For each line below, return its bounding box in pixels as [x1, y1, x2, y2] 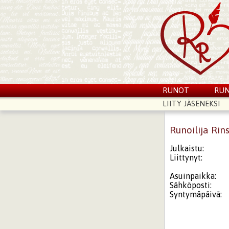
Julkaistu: [170, 143, 204, 153]
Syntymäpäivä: [170, 189, 222, 199]
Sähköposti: [170, 180, 212, 190]
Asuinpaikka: [170, 171, 217, 180]
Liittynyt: [170, 152, 203, 162]
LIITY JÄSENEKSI [162, 99, 220, 108]
